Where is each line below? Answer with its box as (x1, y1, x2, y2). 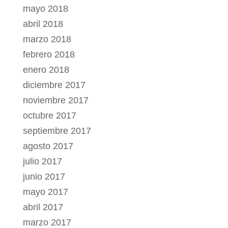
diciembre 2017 (22, 80, 85, 91)
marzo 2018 (22, 34, 71, 45)
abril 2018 (22, 19, 63, 30)
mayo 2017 (22, 187, 68, 197)
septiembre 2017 (22, 126, 91, 136)
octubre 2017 (22, 110, 76, 121)
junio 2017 (22, 172, 65, 182)
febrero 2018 (22, 49, 75, 60)
